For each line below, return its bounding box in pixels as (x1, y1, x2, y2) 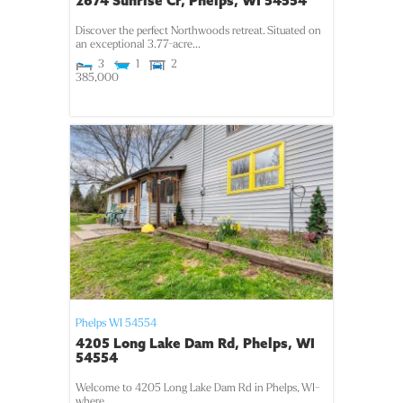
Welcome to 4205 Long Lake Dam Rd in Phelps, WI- (76, 381, 320, 395)
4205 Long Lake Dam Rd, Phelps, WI (76, 336, 316, 351)
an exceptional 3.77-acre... (76, 38, 201, 51)
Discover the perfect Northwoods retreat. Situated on (76, 24, 322, 38)
